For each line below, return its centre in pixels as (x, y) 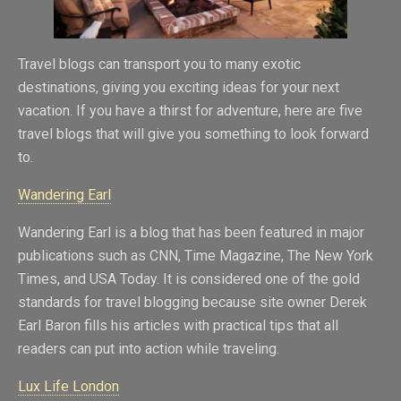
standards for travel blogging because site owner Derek (192, 303)
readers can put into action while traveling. (149, 349)
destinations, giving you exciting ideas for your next (179, 88)
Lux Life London (68, 387)
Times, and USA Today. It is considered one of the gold (189, 279)
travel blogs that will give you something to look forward (193, 134)
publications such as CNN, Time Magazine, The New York (196, 256)
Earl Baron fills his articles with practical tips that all (178, 326)
